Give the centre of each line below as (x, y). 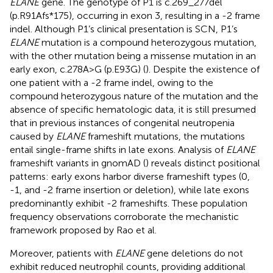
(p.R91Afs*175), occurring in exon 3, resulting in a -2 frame (135, 15)
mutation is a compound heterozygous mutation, (148, 42)
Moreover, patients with (62, 253)
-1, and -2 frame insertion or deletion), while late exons (129, 190)
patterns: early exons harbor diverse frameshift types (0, (130, 176)
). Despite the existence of (203, 69)
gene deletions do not (194, 253)
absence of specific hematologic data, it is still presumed (133, 109)
